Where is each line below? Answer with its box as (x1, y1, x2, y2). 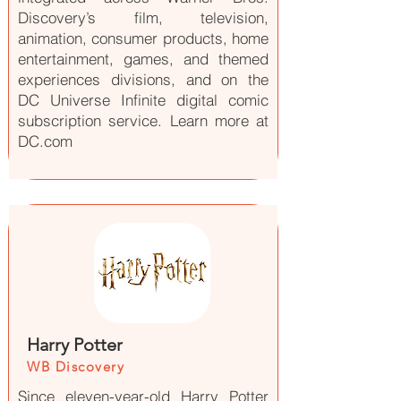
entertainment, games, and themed (18, 49, 269, 68)
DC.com (18, 132, 73, 150)
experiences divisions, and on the (18, 70, 269, 89)
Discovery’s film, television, (18, 8, 269, 27)
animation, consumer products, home (18, 29, 269, 47)
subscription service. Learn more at (18, 111, 269, 130)
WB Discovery (27, 358, 124, 375)
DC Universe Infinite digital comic (18, 90, 269, 109)
